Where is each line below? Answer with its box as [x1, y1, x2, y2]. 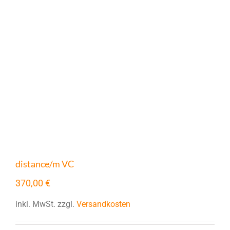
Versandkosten [76, 199, 130, 209]
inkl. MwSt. [15, 199, 55, 209]
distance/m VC [15, 158, 74, 169]
